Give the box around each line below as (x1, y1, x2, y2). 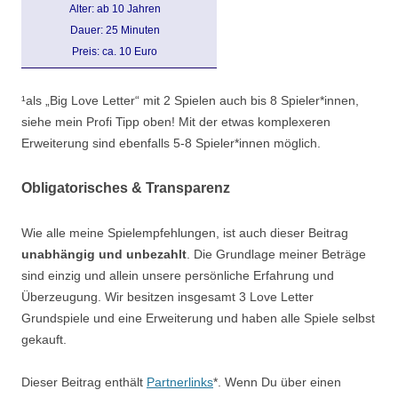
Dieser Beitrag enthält (21, 375, 147, 390)
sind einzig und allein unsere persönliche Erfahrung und (21, 268, 334, 283)
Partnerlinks (147, 375, 213, 390)
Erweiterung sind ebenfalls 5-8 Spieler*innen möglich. (21, 136, 321, 151)
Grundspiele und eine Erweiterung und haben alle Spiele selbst (21, 311, 375, 326)
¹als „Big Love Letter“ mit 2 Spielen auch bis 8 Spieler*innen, (21, 93, 359, 108)
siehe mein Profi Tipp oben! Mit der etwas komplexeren (21, 115, 330, 130)
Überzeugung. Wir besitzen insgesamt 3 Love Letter (21, 290, 314, 305)
